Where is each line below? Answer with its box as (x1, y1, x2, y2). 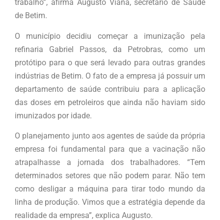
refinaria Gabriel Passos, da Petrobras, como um (15, 44, 205, 54)
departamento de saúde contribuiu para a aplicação (15, 84, 205, 94)
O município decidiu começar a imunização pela (15, 31, 205, 41)
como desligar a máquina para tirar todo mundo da (15, 184, 205, 194)
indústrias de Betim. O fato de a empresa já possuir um (15, 71, 205, 81)
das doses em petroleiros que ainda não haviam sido (15, 97, 205, 107)
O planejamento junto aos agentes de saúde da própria (15, 131, 205, 141)
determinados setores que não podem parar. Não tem (15, 171, 205, 181)
